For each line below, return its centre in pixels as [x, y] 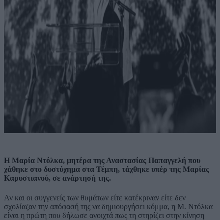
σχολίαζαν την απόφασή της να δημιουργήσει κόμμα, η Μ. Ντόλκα [108, 206]
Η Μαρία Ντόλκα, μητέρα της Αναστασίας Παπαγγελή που [102, 161]
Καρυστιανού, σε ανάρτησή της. [57, 178]
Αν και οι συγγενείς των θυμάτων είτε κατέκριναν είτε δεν [95, 197]
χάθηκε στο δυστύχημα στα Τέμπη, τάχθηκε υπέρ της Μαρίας [107, 169]
